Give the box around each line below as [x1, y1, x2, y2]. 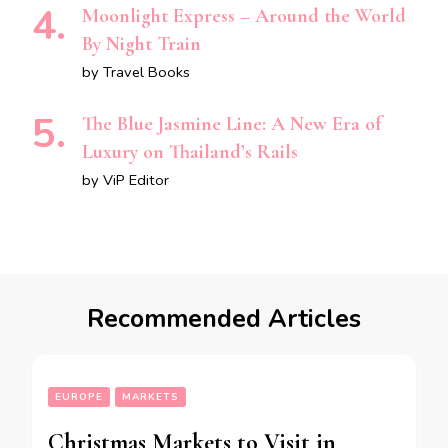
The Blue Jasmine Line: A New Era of [82, 112, 381, 137]
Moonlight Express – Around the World [82, 4, 406, 29]
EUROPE [55, 390, 103, 405]
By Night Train [82, 32, 201, 57]
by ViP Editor [82, 170, 169, 191]
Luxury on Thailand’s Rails [82, 140, 298, 165]
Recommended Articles [87, 302, 361, 337]
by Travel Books [82, 62, 190, 83]
